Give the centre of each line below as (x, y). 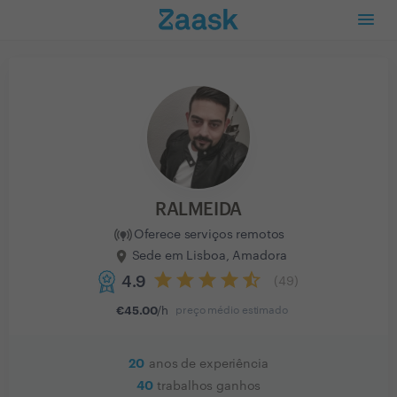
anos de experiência (209, 364)
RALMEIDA (198, 210)
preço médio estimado (232, 310)
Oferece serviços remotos (209, 234)
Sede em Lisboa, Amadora (209, 256)
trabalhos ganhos (209, 386)
